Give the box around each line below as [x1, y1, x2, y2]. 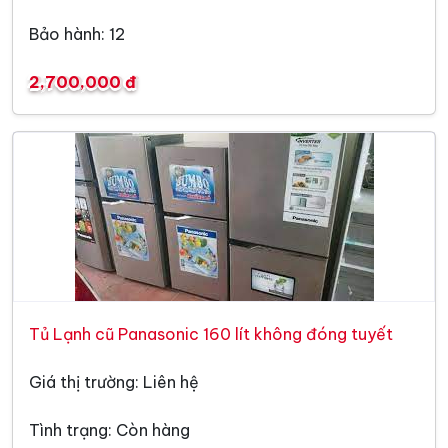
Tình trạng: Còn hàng [29, 419, 190, 440]
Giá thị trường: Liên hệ [29, 371, 199, 392]
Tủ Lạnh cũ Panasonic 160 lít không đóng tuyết [29, 323, 393, 344]
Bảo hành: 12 [29, 23, 125, 44]
